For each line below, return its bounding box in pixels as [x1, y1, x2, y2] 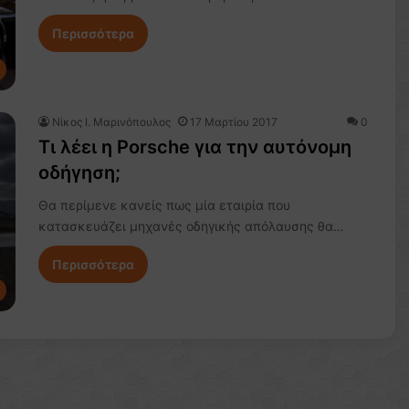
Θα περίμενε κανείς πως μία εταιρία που [37, 197, 290, 214]
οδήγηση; [37, 162, 121, 184]
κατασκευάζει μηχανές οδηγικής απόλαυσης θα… [37, 218, 344, 235]
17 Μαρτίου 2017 [189, 115, 278, 130]
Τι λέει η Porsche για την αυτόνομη [37, 136, 351, 159]
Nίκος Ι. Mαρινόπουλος [51, 115, 171, 130]
